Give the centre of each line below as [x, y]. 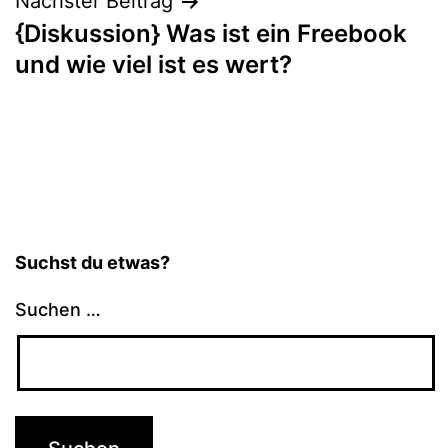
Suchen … [58, 310]
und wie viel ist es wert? [153, 65]
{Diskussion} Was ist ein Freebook [211, 34]
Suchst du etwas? [92, 263]
